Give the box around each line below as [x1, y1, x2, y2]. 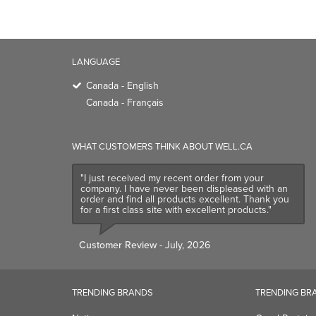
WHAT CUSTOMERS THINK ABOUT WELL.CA [72, 140, 253, 153]
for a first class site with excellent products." [80, 202, 272, 217]
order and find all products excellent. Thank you [80, 192, 289, 207]
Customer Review [79, 238, 157, 253]
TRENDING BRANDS [72, 286, 153, 299]
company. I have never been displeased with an [80, 181, 288, 196]
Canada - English [86, 78, 159, 93]
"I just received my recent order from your [80, 171, 264, 186]
